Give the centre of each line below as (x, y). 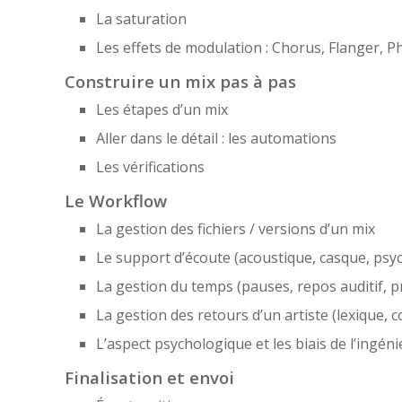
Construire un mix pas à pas (180, 81)
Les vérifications (150, 166)
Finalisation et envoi (149, 377)
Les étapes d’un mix (162, 109)
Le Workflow (116, 200)
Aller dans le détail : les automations (216, 138)
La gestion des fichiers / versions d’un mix (236, 228)
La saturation (141, 18)
